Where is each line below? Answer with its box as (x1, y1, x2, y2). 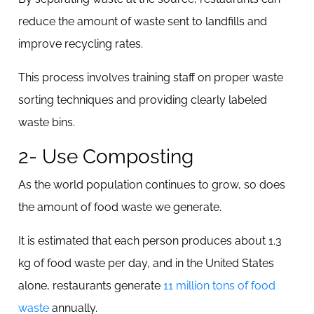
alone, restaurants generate (18, 279, 163, 292)
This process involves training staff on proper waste (18, 71, 283, 84)
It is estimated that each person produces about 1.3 (18, 234, 282, 247)
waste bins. (18, 116, 75, 129)
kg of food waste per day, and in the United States (18, 257, 274, 270)
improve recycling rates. (18, 37, 146, 50)
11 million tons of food (163, 279, 275, 292)
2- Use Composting (18, 145, 193, 168)
